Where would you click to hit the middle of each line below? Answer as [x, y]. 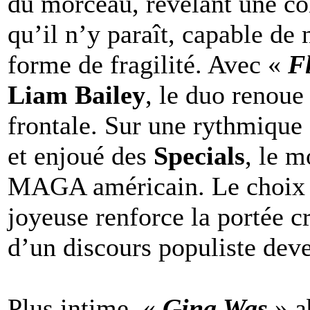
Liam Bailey [76, 94]
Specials [199, 155]
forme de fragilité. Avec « [148, 64]
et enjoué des [81, 155]
